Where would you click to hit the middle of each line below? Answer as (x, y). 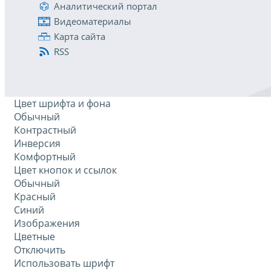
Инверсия (37, 144)
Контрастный (45, 130)
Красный (35, 197)
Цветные (34, 237)
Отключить (40, 250)
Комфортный (45, 157)
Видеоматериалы (93, 21)
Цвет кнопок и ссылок (65, 170)
